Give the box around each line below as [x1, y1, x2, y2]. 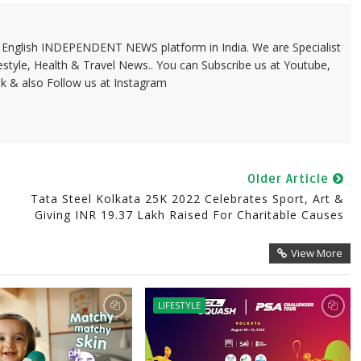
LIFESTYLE [157, 299, 201, 311]
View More [290, 246, 342, 260]
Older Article [247, 172, 333, 186]
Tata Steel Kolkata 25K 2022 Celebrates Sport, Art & [30, 191, 344, 206]
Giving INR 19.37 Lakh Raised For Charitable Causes [34, 207, 344, 222]
